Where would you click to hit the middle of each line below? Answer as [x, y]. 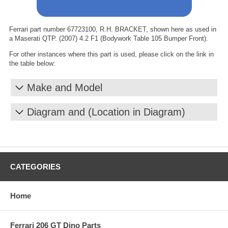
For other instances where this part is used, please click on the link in [111, 54]
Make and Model [65, 87]
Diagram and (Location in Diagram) [106, 112]
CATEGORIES [35, 166]
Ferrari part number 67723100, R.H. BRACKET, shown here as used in [113, 29]
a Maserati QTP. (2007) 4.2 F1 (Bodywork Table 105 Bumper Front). [109, 38]
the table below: [32, 63]
